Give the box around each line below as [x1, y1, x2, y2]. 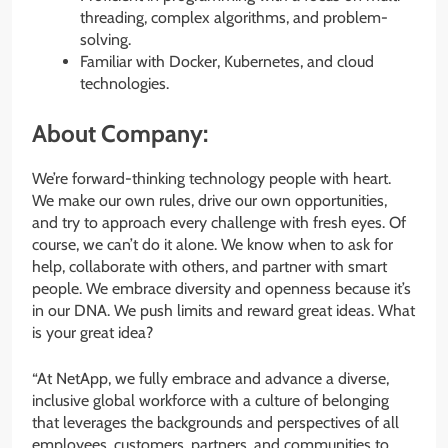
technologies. [80, 74, 169, 94]
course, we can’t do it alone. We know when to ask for [32, 235, 393, 255]
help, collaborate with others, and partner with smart [32, 257, 387, 277]
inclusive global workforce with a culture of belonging [32, 391, 389, 411]
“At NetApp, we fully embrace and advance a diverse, [32, 369, 389, 389]
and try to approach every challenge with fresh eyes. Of [32, 213, 406, 233]
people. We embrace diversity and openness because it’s [32, 279, 411, 299]
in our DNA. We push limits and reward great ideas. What [32, 301, 415, 321]
